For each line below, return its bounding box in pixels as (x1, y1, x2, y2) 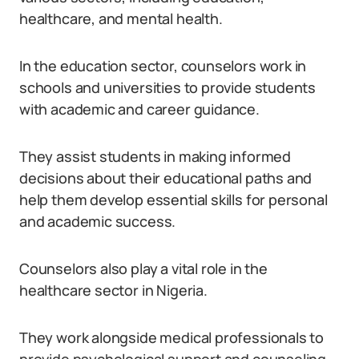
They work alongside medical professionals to (19, 328, 325, 347)
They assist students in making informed (19, 147, 291, 166)
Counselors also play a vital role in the (19, 259, 268, 278)
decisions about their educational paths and (19, 168, 313, 188)
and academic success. (19, 212, 176, 231)
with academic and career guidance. (19, 99, 260, 119)
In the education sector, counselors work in (19, 56, 307, 75)
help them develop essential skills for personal (19, 190, 328, 209)
